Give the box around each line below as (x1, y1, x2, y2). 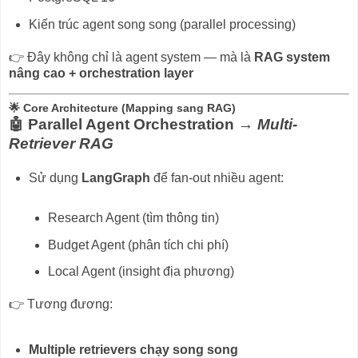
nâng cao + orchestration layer (9, 66, 193, 80)
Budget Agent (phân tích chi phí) (48, 237, 229, 252)
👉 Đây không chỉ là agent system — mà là (9, 50, 254, 64)
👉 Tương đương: (9, 297, 113, 312)
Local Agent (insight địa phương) (48, 265, 235, 279)
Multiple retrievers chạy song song (28, 342, 238, 356)
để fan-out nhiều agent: (149, 171, 284, 185)
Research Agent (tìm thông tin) (48, 210, 220, 225)
